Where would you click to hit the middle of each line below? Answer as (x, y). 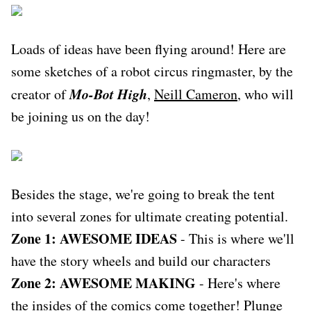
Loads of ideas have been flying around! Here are (149, 49)
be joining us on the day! (81, 116)
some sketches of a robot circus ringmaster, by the (152, 71)
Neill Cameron (196, 94)
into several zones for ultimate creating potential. (150, 216)
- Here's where (238, 283)
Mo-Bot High (108, 93)
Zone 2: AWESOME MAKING (103, 283)
